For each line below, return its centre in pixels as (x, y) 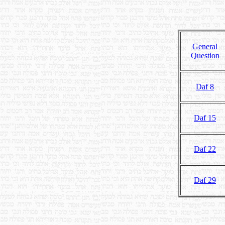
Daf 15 (205, 118)
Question (205, 55)
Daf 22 (205, 149)
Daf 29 (205, 180)
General (205, 46)
